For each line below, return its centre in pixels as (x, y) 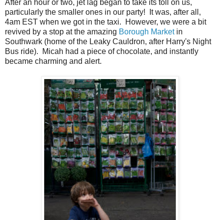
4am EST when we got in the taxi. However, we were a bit (106, 22)
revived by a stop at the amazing (62, 31)
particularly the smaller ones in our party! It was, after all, (103, 12)
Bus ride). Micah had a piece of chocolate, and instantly (102, 51)
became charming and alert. (53, 61)
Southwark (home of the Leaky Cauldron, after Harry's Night (108, 41)
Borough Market (147, 31)
